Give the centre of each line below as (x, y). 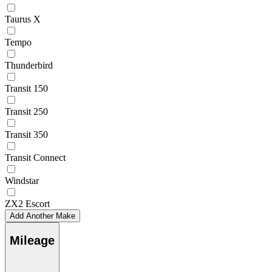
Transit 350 (26, 134)
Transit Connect (35, 157)
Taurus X (23, 19)
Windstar (22, 180)
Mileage (32, 241)
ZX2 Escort (27, 203)
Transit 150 (26, 88)
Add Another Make (42, 216)
